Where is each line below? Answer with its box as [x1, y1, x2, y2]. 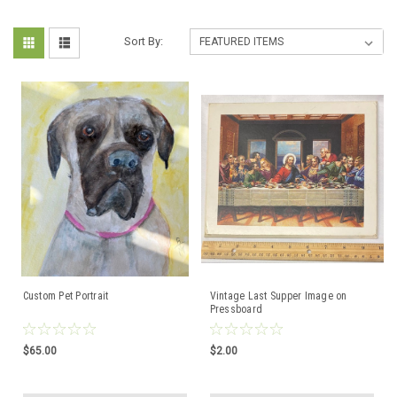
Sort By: [124, 35, 164, 48]
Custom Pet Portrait [22, 290, 109, 302]
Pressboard [209, 303, 262, 315]
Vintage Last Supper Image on [209, 290, 347, 302]
